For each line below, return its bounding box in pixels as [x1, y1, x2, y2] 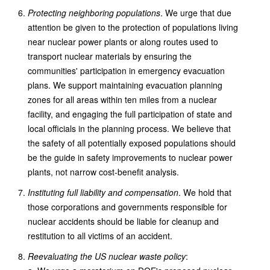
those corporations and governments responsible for [28, 201, 227, 213]
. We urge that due [160, 7, 231, 19]
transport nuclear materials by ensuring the [28, 50, 192, 62]
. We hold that [178, 186, 231, 198]
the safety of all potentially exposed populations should [28, 137, 236, 149]
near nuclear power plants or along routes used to [28, 36, 218, 48]
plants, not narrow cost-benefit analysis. [28, 166, 179, 178]
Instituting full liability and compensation [28, 186, 178, 198]
